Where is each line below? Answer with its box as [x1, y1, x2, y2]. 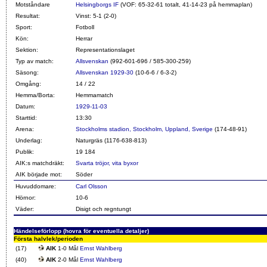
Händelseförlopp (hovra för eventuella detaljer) [14, 228, 149, 235]
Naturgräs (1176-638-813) [76, 137, 147, 144]
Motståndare [15, 1, 50, 8]
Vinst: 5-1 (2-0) [76, 13, 116, 20]
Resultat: [15, 13, 40, 20]
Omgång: [15, 80, 41, 88]
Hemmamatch [76, 92, 113, 99]
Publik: [15, 148, 34, 156]
